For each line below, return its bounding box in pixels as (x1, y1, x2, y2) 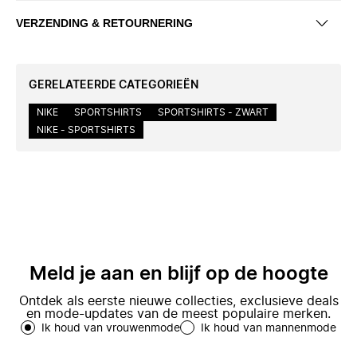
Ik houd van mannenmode (201, 323, 336, 334)
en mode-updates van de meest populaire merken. (26, 308, 331, 320)
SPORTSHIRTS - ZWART (158, 108, 269, 117)
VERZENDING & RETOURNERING (16, 16, 193, 29)
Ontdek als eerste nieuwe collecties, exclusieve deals (18, 295, 339, 308)
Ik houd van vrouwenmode (41, 323, 180, 334)
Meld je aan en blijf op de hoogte (29, 265, 328, 284)
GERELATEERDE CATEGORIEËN (29, 80, 198, 91)
